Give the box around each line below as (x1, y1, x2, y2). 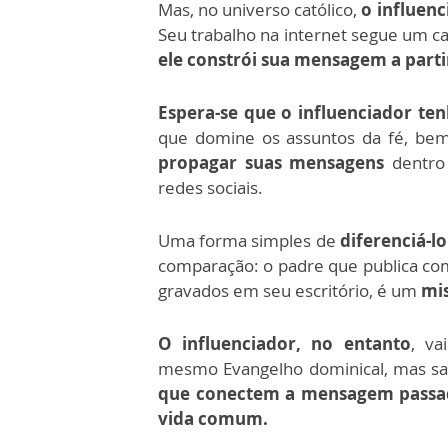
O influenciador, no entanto (158, 332, 411, 355)
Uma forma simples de (158, 229, 340, 252)
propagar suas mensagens (158, 151, 385, 174)
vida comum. (158, 407, 268, 430)
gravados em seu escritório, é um (158, 279, 421, 302)
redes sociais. (158, 176, 263, 199)
